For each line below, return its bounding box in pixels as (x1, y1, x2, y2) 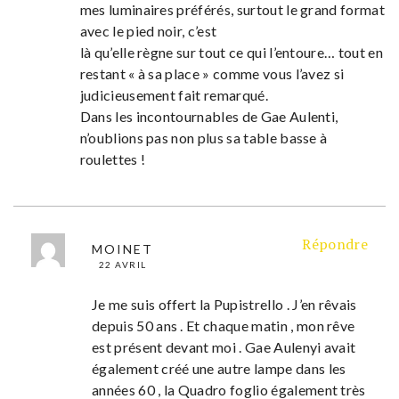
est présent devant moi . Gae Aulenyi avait (91, 338, 356, 356)
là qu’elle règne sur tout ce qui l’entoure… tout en (79, 44, 383, 61)
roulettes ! (79, 151, 146, 168)
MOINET (91, 241, 154, 257)
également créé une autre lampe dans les (91, 360, 346, 378)
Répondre (302, 234, 368, 255)
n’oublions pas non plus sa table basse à (79, 129, 328, 147)
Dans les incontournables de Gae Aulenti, (79, 108, 338, 126)
